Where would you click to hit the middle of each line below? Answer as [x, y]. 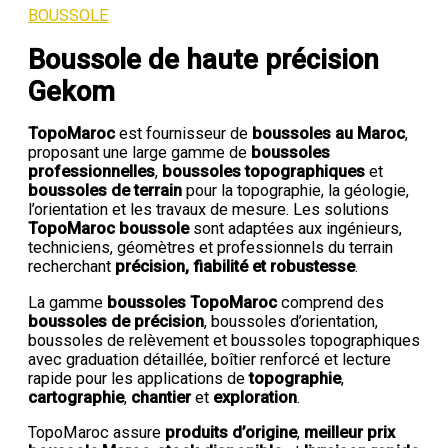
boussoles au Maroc [328, 134]
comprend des [330, 302]
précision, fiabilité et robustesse [235, 267]
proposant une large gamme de [139, 153]
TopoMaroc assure [96, 432]
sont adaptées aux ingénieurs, [295, 229]
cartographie [76, 397]
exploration [255, 397]
